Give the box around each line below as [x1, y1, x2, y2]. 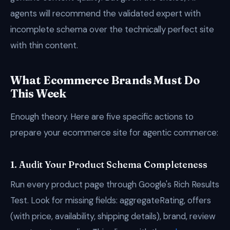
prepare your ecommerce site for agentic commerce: [10, 127, 218, 138]
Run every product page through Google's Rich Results [10, 179, 219, 190]
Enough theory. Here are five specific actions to [10, 111, 194, 122]
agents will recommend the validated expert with [10, 8, 201, 19]
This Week [10, 87, 67, 101]
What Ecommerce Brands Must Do [10, 73, 200, 87]
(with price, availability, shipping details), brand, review [10, 210, 216, 222]
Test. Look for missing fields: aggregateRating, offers [10, 195, 211, 206]
